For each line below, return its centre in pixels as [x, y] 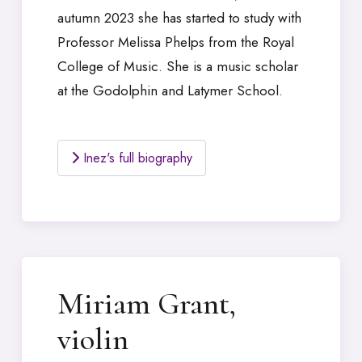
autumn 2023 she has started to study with [179, 18]
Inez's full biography [136, 158]
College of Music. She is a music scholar [178, 67]
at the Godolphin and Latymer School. [170, 91]
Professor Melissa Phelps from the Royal [176, 42]
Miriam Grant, [147, 304]
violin [93, 340]
